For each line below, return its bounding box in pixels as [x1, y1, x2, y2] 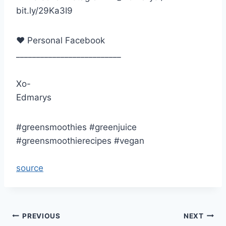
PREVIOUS [22, 211, 61, 220]
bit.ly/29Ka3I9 [16, 6, 73, 16]
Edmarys [16, 92, 51, 103]
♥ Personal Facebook [16, 35, 105, 46]
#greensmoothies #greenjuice [16, 122, 137, 133]
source [16, 163, 43, 174]
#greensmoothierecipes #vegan [16, 136, 144, 146]
